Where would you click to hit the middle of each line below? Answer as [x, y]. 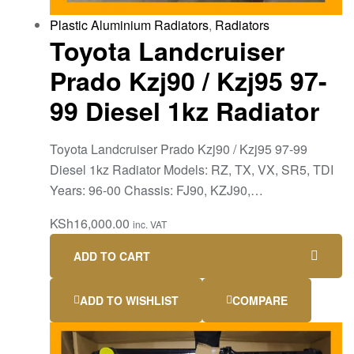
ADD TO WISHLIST [129, 301]
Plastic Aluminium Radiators [129, 24]
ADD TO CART [112, 256]
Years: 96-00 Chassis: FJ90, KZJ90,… [156, 190]
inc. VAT [150, 224]
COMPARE [260, 301]
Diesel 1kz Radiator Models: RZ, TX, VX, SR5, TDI [192, 170]
